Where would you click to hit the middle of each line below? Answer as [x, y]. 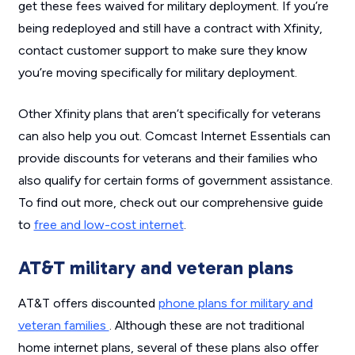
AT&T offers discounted [88, 303]
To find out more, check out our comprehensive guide [170, 203]
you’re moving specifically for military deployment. [157, 73]
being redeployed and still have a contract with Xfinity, [170, 29]
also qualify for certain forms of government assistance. [175, 181]
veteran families [63, 326]
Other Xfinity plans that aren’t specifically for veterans [169, 114]
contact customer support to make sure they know [162, 51]
